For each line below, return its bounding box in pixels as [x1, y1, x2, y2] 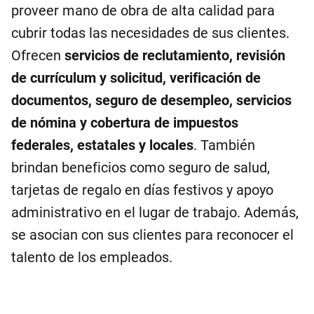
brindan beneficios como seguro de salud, [11, 159, 270, 176]
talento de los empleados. [11, 249, 172, 266]
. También [193, 137, 255, 153]
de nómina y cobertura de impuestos [11, 114, 238, 131]
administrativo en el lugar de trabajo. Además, [11, 204, 299, 221]
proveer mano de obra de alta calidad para [11, 2, 275, 19]
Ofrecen [11, 47, 64, 64]
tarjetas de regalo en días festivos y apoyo [11, 182, 273, 198]
